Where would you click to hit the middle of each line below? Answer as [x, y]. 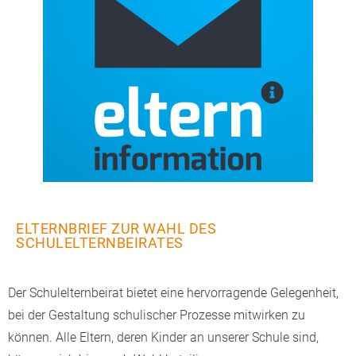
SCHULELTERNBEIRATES [100, 243]
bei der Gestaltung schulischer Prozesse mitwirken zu [157, 315]
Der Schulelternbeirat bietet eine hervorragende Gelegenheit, [173, 293]
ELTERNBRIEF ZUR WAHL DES [116, 228]
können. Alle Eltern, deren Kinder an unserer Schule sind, [163, 337]
